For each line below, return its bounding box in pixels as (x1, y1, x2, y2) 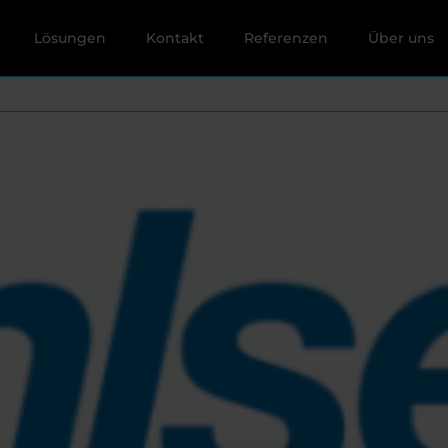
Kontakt (145, 28, 204, 47)
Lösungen (33, 28, 106, 47)
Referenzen (243, 28, 328, 47)
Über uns (367, 28, 434, 47)
